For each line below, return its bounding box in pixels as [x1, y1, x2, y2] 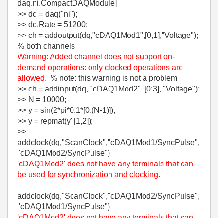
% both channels [18, 41, 75, 50]
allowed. [18, 73, 49, 82]
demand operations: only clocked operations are [18, 63, 183, 72]
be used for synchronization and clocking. [18, 170, 160, 179]
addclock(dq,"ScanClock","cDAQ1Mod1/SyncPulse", [18, 138, 200, 146]
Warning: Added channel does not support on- [18, 52, 175, 61]
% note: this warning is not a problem [49, 73, 177, 82]
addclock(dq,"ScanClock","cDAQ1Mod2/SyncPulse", [18, 191, 200, 200]
